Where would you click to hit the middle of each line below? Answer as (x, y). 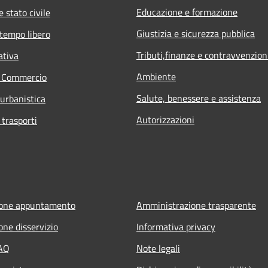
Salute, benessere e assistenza (199, 98)
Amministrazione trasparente (196, 205)
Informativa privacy (176, 227)
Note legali (158, 249)
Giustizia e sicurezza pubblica (196, 34)
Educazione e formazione (187, 12)
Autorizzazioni (165, 120)
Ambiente (156, 77)
